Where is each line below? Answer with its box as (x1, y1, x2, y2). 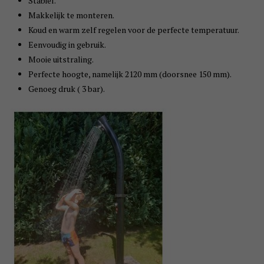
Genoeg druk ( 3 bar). (28, 83, 105, 95)
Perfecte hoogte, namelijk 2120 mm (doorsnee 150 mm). (28, 68, 232, 80)
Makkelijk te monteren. (28, 9, 114, 21)
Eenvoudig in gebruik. (28, 39, 106, 51)
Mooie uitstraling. (28, 54, 94, 65)
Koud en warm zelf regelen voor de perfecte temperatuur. (28, 24, 239, 36)
